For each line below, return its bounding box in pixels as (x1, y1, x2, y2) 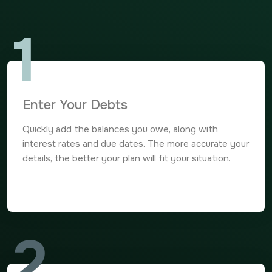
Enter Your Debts (22, 97, 127, 114)
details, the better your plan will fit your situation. (22, 152, 231, 165)
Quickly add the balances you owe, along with (22, 123, 218, 135)
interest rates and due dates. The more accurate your (22, 138, 249, 150)
